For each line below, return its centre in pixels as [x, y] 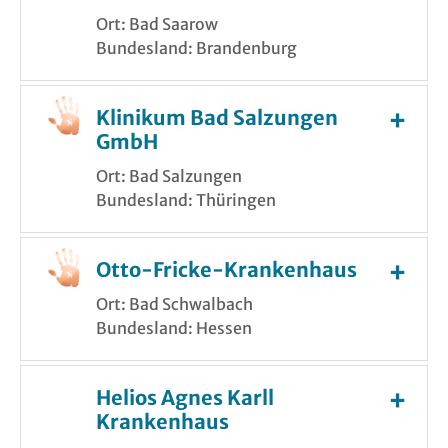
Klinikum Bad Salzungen [217, 117]
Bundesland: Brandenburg [196, 47]
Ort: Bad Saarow [157, 23]
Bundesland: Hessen [174, 327]
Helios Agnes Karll [185, 397]
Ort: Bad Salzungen [169, 175]
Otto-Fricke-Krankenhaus [226, 269]
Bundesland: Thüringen [186, 199]
